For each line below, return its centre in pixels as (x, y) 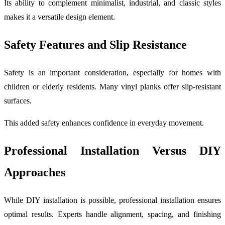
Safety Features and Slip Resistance (95, 44)
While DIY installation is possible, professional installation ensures (113, 200)
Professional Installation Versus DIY (113, 150)
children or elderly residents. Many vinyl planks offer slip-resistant (113, 86)
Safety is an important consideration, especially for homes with (113, 72)
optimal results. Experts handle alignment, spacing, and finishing (113, 214)
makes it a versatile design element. (60, 17)
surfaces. (18, 100)
